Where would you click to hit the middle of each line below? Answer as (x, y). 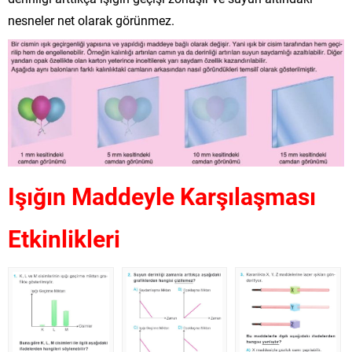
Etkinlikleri (64, 238)
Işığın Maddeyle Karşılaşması (162, 195)
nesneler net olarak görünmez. (91, 20)
